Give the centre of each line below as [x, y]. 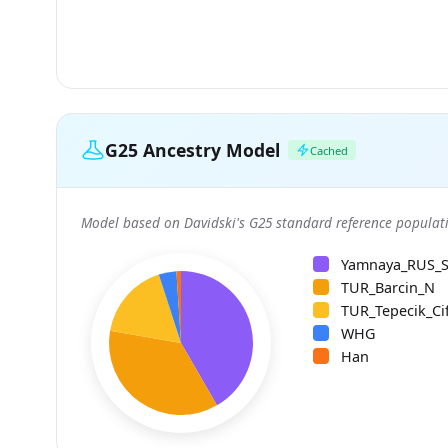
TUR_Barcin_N [388, 287]
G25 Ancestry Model [192, 149]
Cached [329, 150]
